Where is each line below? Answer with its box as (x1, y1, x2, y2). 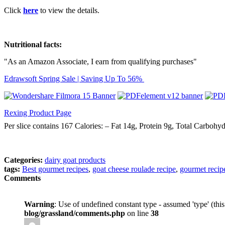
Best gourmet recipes (22, 165, 88, 174)
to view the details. (40, 6, 99, 15)
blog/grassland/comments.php (24, 209, 125, 218)
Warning (24, 200, 54, 209)
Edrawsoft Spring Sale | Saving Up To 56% (4, 74, 144, 83)
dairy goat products (45, 156, 105, 165)
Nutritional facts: (4, 40, 62, 49)
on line (125, 209, 151, 218)
